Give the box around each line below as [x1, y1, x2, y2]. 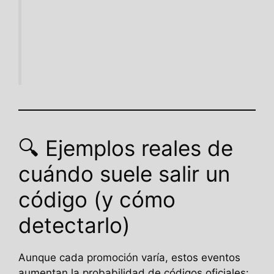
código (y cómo [18, 186, 176, 212]
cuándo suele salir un [18, 160, 230, 187]
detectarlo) [18, 212, 130, 238]
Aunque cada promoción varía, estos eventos [18, 251, 240, 264]
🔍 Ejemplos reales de [18, 135, 233, 161]
